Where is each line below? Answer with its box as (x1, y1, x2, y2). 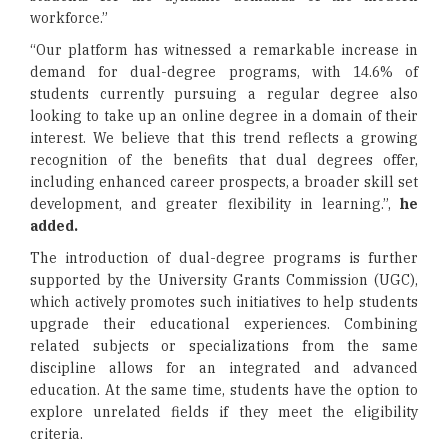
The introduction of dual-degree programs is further (30, 249, 418, 267)
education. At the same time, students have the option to (30, 381, 418, 399)
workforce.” (30, 9, 108, 27)
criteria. (30, 425, 83, 443)
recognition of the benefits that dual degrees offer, (30, 151, 418, 169)
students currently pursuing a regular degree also (30, 85, 418, 103)
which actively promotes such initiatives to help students (30, 293, 418, 311)
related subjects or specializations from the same (30, 337, 418, 355)
